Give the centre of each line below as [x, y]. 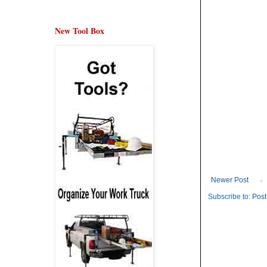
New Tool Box [80, 31]
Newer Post [230, 180]
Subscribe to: [230, 197]
